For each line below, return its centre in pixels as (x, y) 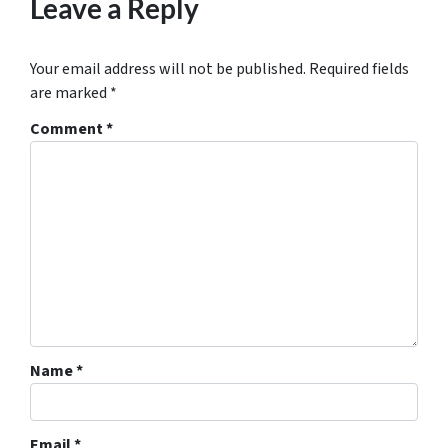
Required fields (359, 69)
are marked (70, 93)
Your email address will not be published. (168, 69)
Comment (68, 129)
